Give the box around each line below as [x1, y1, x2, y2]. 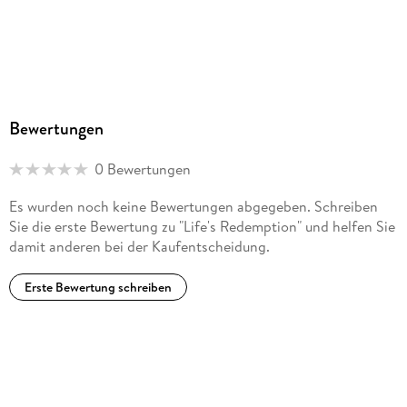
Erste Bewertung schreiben [24, 278, 172, 297]
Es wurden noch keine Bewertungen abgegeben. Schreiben [8, 196, 378, 217]
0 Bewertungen [94, 159, 191, 180]
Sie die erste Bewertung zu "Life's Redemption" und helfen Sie [8, 216, 395, 237]
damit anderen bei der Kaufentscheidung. [8, 236, 270, 257]
